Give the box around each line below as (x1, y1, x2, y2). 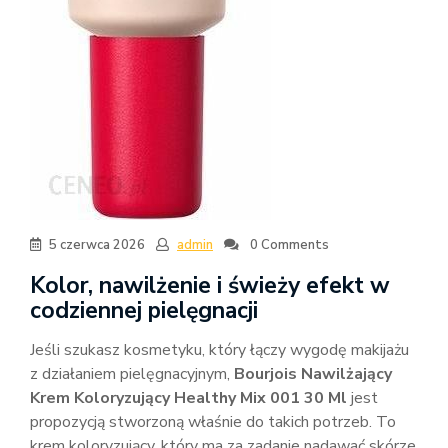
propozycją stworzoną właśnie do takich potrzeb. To (30, 411, 396, 433)
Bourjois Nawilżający (234, 363, 392, 385)
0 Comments (247, 236, 329, 254)
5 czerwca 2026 (49, 236, 145, 254)
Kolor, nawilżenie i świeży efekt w (30, 270, 390, 301)
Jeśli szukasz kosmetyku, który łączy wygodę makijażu (30, 339, 409, 361)
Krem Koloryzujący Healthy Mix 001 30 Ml (30, 387, 347, 409)
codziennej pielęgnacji (30, 295, 258, 326)
